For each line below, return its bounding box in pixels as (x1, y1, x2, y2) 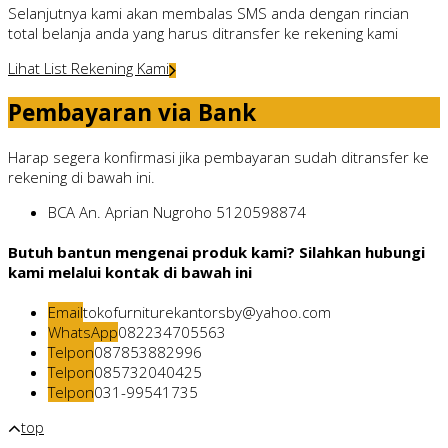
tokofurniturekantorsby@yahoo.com (83, 301, 331, 322)
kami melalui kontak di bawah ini (8, 261, 252, 282)
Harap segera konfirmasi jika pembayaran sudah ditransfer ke (8, 146, 429, 167)
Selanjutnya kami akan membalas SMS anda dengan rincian (8, 3, 409, 24)
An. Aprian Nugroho (79, 201, 212, 222)
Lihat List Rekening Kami (8, 58, 169, 79)
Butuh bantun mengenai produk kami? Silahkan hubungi (8, 241, 425, 262)
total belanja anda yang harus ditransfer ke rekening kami (8, 23, 398, 44)
